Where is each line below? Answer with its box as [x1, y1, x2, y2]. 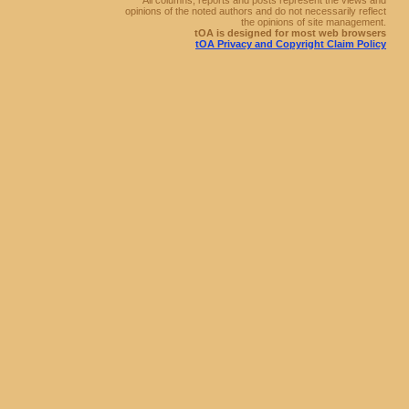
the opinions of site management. [241, 16, 386, 27]
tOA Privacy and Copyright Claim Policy [195, 38, 386, 49]
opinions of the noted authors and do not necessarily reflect [125, 5, 386, 16]
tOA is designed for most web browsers [194, 27, 386, 38]
